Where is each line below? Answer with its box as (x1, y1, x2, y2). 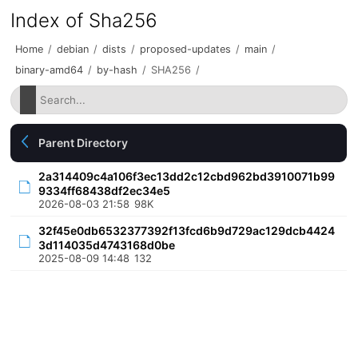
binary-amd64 (15, 64, 84, 76)
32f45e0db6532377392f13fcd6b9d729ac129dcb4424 (38, 224, 336, 237)
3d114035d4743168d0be (38, 238, 176, 252)
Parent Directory (38, 136, 129, 149)
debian (57, 43, 89, 55)
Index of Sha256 (10, 9, 158, 32)
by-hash (97, 64, 138, 76)
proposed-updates (140, 43, 232, 55)
